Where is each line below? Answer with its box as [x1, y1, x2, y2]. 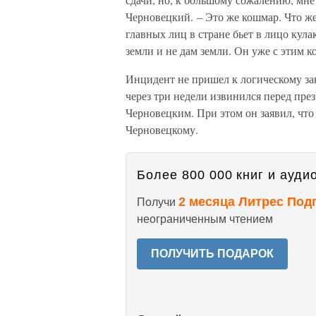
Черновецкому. [126, 122, 198, 137]
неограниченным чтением [137, 213, 273, 225]
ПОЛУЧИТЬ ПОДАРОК [151, 248, 274, 260]
